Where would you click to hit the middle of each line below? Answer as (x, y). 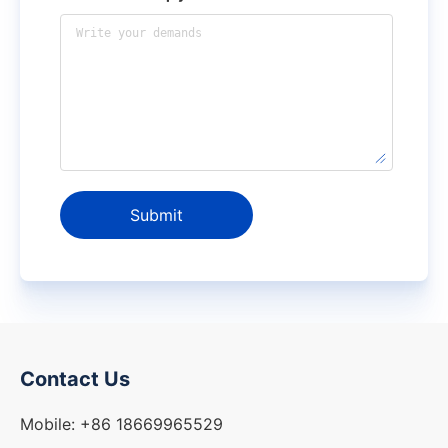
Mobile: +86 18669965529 (121, 424)
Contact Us (75, 379)
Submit (156, 215)
